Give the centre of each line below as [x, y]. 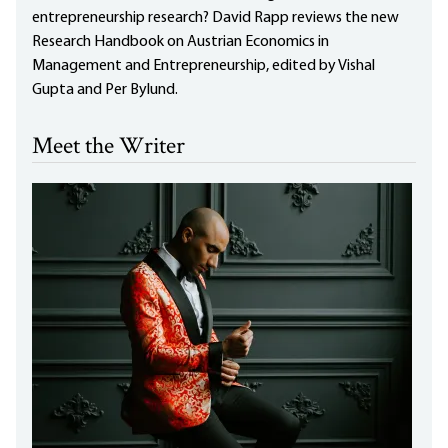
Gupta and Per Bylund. [105, 90]
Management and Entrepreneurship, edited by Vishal [203, 66]
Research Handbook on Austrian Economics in [180, 42]
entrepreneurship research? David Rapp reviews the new [215, 18]
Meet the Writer [108, 148]
